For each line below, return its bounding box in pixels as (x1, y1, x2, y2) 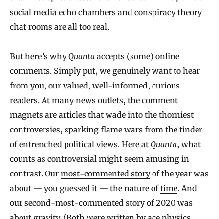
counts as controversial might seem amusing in (10, 154, 189, 164)
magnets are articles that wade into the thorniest (10, 110, 194, 120)
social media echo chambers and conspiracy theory (10, 7, 202, 18)
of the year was (150, 169, 209, 179)
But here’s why (10, 51, 68, 62)
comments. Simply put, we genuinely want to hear (10, 66, 200, 76)
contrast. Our (10, 169, 61, 179)
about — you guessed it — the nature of (10, 183, 160, 194)
